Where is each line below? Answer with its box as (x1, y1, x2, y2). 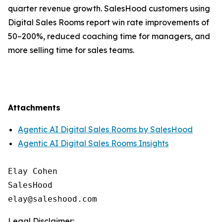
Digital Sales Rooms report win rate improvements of (8, 17, 209, 27)
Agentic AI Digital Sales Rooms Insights (18, 138, 168, 148)
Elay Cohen (8, 166, 57, 176)
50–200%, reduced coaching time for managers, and (8, 31, 210, 41)
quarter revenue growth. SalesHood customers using (8, 3, 210, 13)
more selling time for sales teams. (8, 45, 134, 55)
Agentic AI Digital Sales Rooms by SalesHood (18, 124, 193, 134)
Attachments (8, 103, 60, 112)
